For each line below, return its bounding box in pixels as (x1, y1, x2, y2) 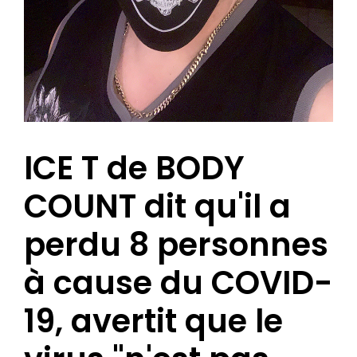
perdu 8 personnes (24, 222, 328, 268)
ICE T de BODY (24, 146, 245, 191)
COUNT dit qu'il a (24, 184, 291, 229)
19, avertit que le (24, 299, 283, 344)
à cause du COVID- (24, 261, 333, 306)
